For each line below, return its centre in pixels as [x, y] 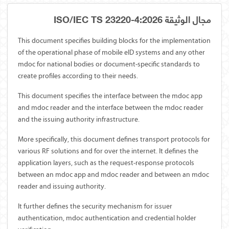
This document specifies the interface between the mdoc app [110, 96]
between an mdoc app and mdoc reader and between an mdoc [113, 174]
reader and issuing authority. [62, 186]
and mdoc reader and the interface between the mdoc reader [111, 107]
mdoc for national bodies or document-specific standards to [109, 64]
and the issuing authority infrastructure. [79, 119]
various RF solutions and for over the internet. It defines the [108, 151]
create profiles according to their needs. [78, 76]
